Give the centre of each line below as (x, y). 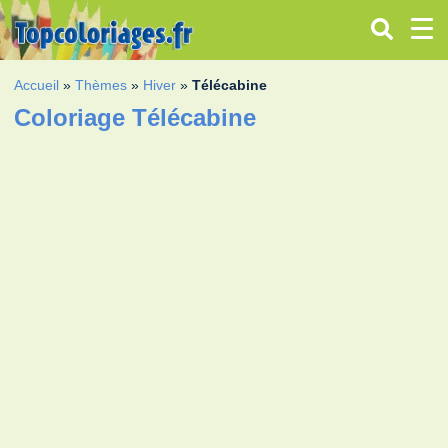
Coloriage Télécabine (135, 117)
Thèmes (101, 84)
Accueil (37, 84)
